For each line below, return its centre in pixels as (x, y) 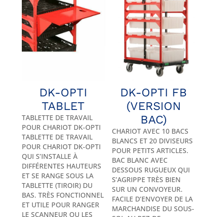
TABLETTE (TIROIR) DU (57, 186)
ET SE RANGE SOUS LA (57, 176)
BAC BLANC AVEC (140, 160)
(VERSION (154, 106)
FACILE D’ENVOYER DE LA (153, 199)
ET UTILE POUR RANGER (60, 205)
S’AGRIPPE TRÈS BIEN (147, 180)
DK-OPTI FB (154, 93)
